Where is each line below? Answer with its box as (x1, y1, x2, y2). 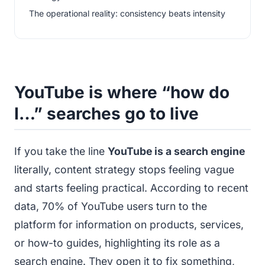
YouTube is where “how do (14, 82, 230, 102)
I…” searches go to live (14, 103, 199, 124)
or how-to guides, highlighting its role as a (14, 236, 220, 249)
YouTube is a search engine (108, 144, 245, 157)
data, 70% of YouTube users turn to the (14, 199, 207, 212)
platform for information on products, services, (14, 218, 244, 231)
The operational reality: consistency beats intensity (29, 8, 225, 18)
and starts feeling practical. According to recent (14, 181, 248, 194)
